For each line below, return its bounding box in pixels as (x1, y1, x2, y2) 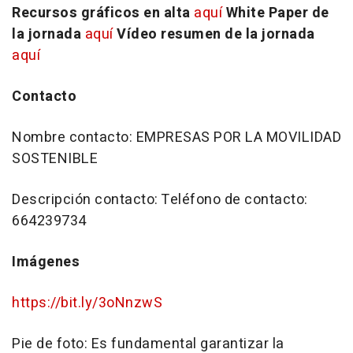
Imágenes (12, 251, 80, 273)
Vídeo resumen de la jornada (117, 23, 315, 45)
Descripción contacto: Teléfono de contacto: (12, 188, 308, 210)
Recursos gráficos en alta (12, 2, 194, 24)
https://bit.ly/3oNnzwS (12, 292, 162, 314)
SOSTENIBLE (12, 147, 98, 169)
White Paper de (225, 2, 329, 24)
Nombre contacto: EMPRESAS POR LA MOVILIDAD (12, 126, 341, 148)
